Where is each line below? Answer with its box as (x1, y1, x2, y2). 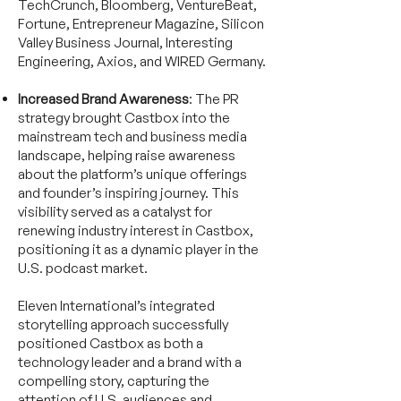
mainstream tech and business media (18, 128, 247, 145)
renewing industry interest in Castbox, (18, 222, 253, 239)
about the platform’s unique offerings (18, 166, 247, 183)
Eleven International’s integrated (18, 297, 215, 314)
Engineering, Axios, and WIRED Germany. (18, 53, 266, 70)
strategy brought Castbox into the (18, 109, 230, 126)
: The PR (189, 90, 239, 107)
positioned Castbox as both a (18, 335, 203, 352)
